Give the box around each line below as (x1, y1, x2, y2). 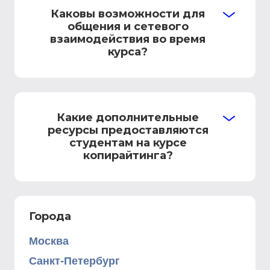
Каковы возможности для (51, 7, 205, 20)
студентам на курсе (69, 136, 187, 149)
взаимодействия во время (50, 33, 206, 46)
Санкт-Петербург (29, 255, 120, 267)
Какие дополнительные (57, 111, 199, 124)
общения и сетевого (67, 20, 189, 33)
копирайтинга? (83, 149, 173, 162)
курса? (108, 45, 148, 58)
